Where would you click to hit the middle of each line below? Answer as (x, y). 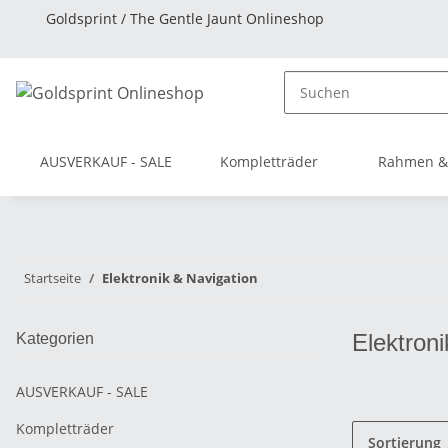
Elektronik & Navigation (180, 278)
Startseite (52, 278)
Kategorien (55, 338)
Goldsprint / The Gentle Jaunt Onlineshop (185, 18)
